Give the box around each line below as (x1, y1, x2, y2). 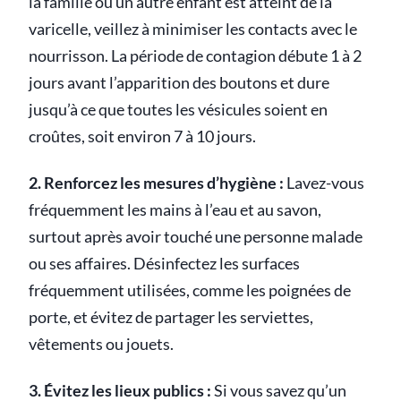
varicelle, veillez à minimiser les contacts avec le (29, 20, 357, 39)
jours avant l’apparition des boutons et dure (29, 73, 329, 93)
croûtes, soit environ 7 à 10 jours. (29, 127, 256, 147)
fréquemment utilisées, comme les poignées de (29, 281, 351, 301)
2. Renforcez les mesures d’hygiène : (29, 174, 284, 193)
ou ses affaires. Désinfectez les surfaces (29, 254, 300, 274)
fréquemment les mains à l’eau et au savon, (29, 200, 321, 220)
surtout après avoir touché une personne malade (29, 227, 363, 247)
